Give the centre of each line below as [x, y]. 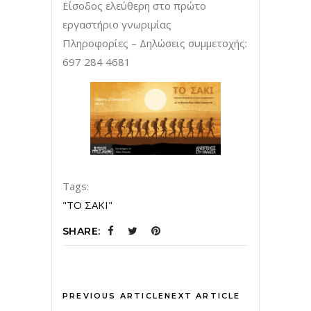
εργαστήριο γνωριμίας [117, 24]
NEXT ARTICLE [203, 296]
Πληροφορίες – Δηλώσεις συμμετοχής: [155, 43]
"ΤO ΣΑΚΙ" [87, 205]
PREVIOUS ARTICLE [114, 296]
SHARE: [82, 232]
